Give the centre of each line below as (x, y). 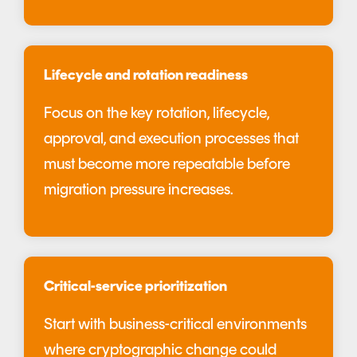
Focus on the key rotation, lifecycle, (157, 114)
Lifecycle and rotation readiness (146, 76)
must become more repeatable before (167, 165)
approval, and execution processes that (171, 140)
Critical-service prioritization (135, 288)
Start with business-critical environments (175, 326)
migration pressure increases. (138, 191)
